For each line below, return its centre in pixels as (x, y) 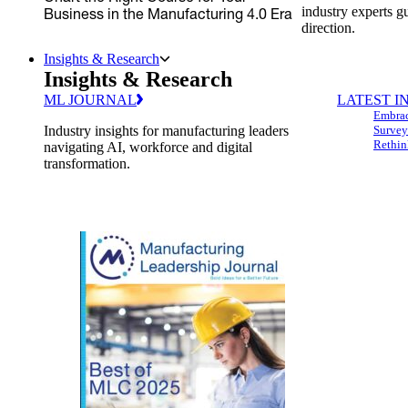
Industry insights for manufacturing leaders (166, 131)
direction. (329, 28)
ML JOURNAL (90, 100)
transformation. (87, 163)
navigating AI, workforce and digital (148, 147)
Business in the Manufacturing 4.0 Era (168, 13)
